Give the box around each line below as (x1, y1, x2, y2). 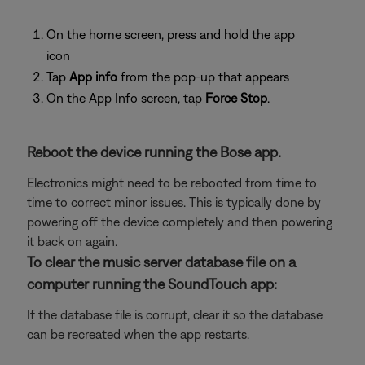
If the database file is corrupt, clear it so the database (27, 307, 323, 322)
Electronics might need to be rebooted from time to (27, 175, 317, 190)
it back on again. (27, 234, 117, 248)
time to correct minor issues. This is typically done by (27, 195, 321, 209)
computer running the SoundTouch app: (27, 275, 277, 292)
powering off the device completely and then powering (27, 214, 332, 229)
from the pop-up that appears (117, 69, 289, 84)
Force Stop (205, 90, 267, 105)
